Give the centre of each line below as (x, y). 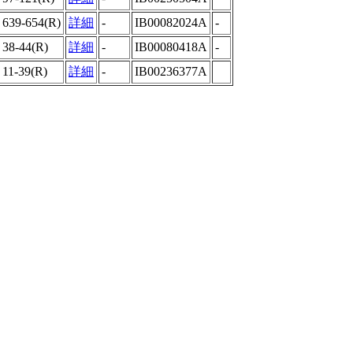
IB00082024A (171, 22)
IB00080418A (171, 47)
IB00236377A (171, 71)
